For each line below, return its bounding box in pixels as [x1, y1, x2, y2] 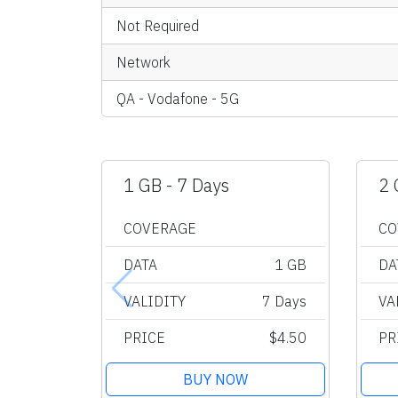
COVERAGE [123, 219, 196, 237]
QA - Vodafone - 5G [116, 89, 239, 107]
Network [116, 52, 171, 71]
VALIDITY [123, 291, 186, 310]
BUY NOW [182, 370, 248, 388]
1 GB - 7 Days [123, 172, 229, 197]
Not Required [116, 16, 199, 35]
